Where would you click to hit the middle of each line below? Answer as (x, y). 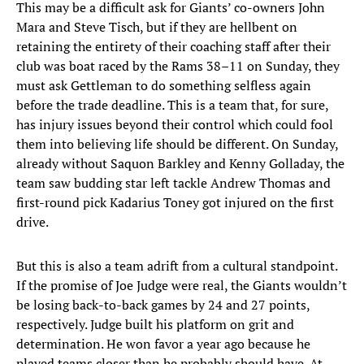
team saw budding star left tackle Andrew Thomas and (173, 183)
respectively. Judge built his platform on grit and (155, 325)
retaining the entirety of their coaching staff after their (173, 47)
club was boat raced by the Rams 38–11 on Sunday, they (178, 66)
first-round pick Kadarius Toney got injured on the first (175, 203)
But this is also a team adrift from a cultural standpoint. (177, 266)
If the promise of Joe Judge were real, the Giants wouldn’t (182, 286)
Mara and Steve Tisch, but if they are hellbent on (157, 27)
